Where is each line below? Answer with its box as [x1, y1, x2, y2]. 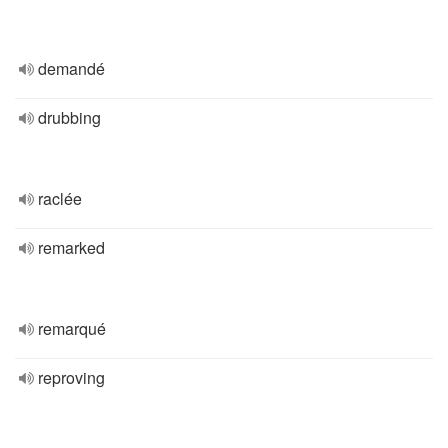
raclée [38, 187, 82, 210]
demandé [38, 57, 105, 80]
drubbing [38, 106, 101, 129]
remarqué [38, 317, 106, 340]
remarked [38, 236, 105, 259]
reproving [38, 366, 105, 389]
